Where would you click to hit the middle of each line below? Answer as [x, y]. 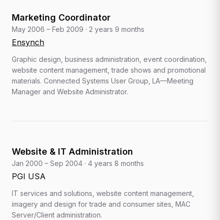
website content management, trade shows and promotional [109, 70]
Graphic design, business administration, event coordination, [109, 59]
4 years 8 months [116, 163]
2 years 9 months [117, 29]
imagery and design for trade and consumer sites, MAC [101, 204]
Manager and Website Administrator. [70, 91]
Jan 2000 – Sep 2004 [47, 163]
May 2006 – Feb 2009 [48, 29]
